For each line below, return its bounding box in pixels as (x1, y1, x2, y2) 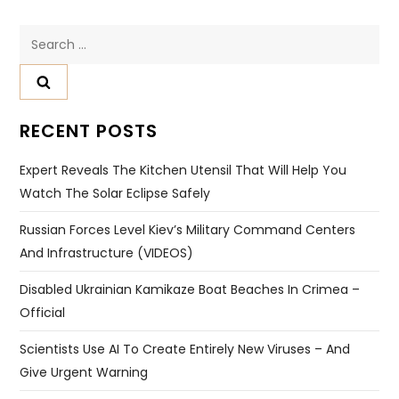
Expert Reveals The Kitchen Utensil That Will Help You (20, 161, 347, 180)
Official (20, 304, 66, 322)
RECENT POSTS (20, 118, 159, 144)
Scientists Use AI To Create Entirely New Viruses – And (20, 340, 351, 359)
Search (19, 26, 63, 45)
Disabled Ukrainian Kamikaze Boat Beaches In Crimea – (20, 281, 361, 299)
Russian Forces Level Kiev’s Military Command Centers (20, 221, 356, 240)
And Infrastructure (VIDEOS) (20, 244, 194, 263)
